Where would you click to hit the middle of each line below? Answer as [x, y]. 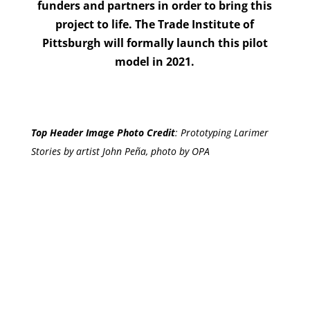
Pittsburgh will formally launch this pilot [155, 43]
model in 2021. [155, 61]
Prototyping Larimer [224, 132]
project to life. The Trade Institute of [155, 24]
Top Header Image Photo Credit [103, 132]
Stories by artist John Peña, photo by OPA [120, 151]
